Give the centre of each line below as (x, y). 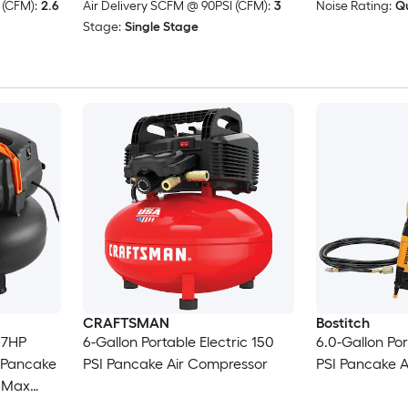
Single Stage (161, 27)
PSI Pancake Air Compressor (175, 364)
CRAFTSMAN (126, 323)
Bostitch (342, 323)
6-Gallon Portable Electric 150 (178, 342)
